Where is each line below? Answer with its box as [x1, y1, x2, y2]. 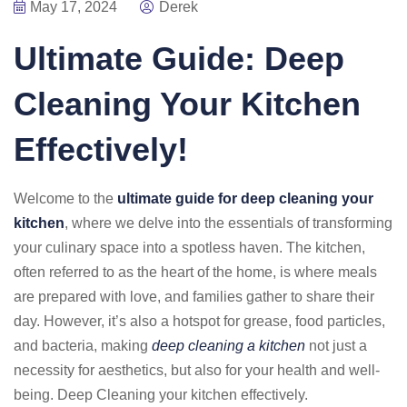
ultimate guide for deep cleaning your [117, 191, 373, 206]
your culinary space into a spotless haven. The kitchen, [14, 240, 365, 255]
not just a [305, 338, 367, 353]
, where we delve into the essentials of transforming [65, 215, 392, 231]
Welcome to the [14, 191, 117, 206]
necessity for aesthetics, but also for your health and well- [14, 362, 380, 378]
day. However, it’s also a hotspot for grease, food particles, [14, 313, 385, 329]
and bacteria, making [14, 338, 152, 353]
